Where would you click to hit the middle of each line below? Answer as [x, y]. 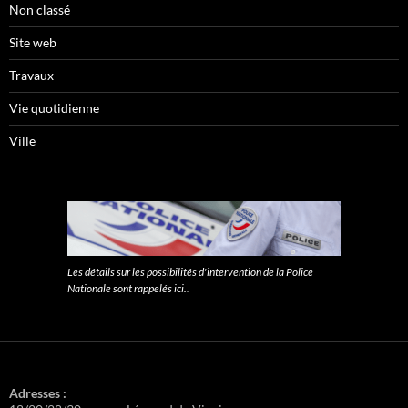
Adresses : [38, 393]
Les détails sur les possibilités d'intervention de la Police [190, 272]
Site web [33, 42]
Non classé [40, 10]
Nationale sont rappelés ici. [127, 288]
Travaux [31, 75]
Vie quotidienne [54, 108]
